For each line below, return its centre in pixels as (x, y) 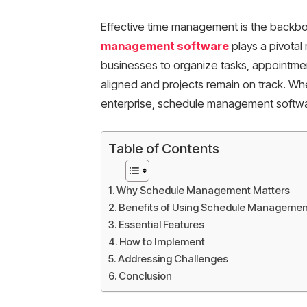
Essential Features (161, 225)
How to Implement (162, 242)
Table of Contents (163, 149)
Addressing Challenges (173, 259)
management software (164, 46)
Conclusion (145, 276)
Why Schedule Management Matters (203, 191)
